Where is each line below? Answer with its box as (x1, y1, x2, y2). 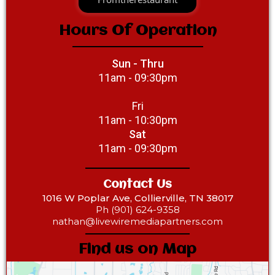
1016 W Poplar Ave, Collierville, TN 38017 (42, 192, 233, 204)
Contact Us (103, 179, 172, 192)
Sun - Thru (111, 57, 164, 71)
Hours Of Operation (58, 23, 217, 39)
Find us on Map (79, 242, 196, 258)
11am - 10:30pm (98, 114, 177, 127)
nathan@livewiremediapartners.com (52, 215, 223, 228)
